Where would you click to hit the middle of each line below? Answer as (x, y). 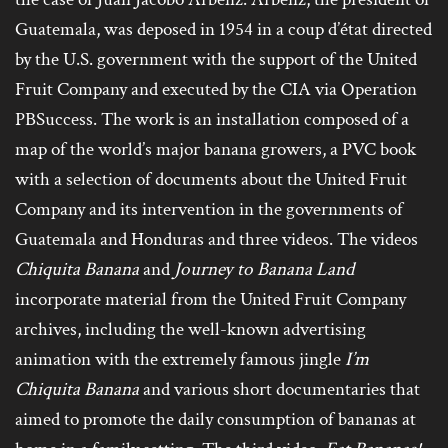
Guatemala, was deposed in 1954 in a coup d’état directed (223, 30)
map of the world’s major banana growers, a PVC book (215, 150)
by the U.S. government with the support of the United (216, 60)
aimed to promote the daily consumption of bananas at (215, 420)
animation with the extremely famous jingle (180, 360)
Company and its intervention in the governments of (209, 210)
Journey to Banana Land (262, 270)
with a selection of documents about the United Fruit (211, 180)
